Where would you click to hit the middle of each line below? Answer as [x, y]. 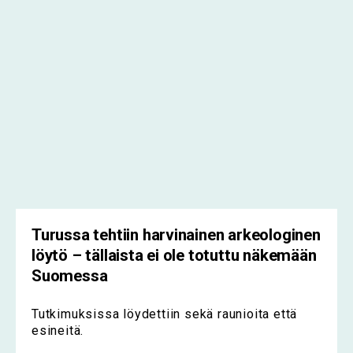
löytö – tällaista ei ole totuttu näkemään [174, 256]
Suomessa [70, 276]
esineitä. [58, 331]
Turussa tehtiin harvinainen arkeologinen [176, 235]
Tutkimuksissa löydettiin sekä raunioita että [165, 314]
